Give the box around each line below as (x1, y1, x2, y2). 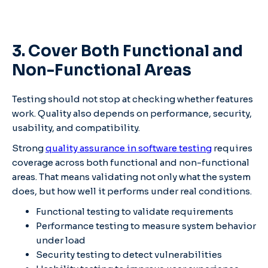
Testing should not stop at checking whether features (12, 93, 253, 105)
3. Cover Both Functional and (12, 41, 243, 61)
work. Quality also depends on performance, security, (12, 107, 252, 119)
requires (212, 142, 252, 154)
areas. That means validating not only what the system (12, 170, 251, 182)
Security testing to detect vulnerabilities (36, 248, 222, 260)
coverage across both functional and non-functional (12, 156, 249, 168)
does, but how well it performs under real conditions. (12, 185, 252, 197)
